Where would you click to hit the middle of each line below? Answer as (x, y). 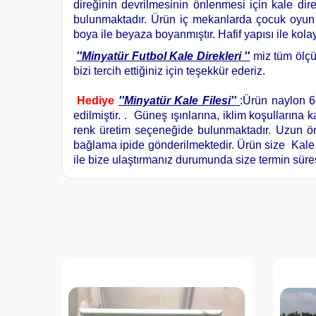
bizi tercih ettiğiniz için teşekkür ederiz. (171, 71)
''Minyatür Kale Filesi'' (177, 101)
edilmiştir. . (102, 115)
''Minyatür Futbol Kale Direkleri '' (163, 56)
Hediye (96, 101)
